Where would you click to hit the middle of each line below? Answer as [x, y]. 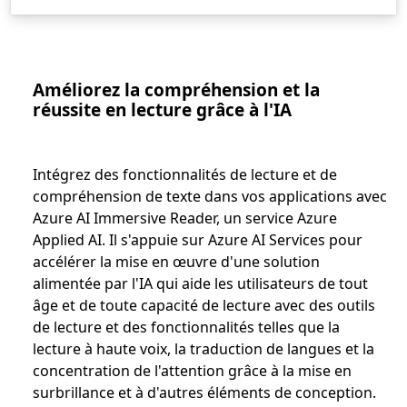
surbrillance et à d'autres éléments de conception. [204, 392]
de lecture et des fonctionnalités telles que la [186, 327]
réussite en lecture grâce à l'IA [162, 110]
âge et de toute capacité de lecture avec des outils [204, 305]
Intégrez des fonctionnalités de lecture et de [185, 174]
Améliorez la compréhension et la [176, 90]
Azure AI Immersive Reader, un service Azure [185, 218]
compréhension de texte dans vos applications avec [210, 196]
